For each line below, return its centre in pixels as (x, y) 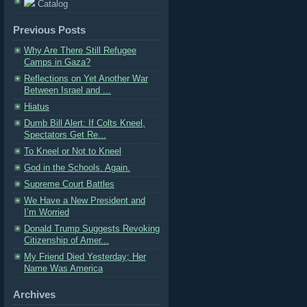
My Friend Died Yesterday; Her (85, 257)
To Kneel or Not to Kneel (73, 151)
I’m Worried (47, 212)
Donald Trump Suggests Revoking (92, 229)
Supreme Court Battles (69, 184)
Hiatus (37, 107)
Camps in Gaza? (57, 62)
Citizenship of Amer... (66, 240)
